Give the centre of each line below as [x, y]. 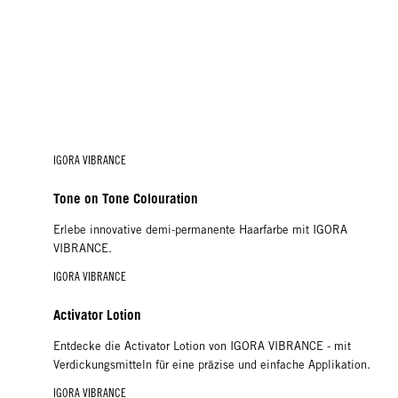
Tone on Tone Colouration [127, 199]
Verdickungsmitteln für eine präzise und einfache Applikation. [214, 365]
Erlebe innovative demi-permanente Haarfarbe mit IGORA [200, 230]
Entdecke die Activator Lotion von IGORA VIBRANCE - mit [202, 346]
